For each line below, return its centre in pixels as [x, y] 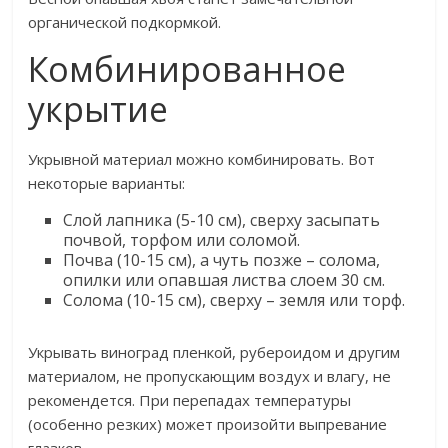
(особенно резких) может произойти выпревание [208, 424]
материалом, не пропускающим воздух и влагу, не [210, 376]
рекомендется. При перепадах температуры [190, 400]
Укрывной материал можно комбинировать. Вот [202, 159]
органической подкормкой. [125, 22]
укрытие [98, 109]
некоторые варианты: [107, 183]
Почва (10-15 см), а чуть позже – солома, [222, 260]
